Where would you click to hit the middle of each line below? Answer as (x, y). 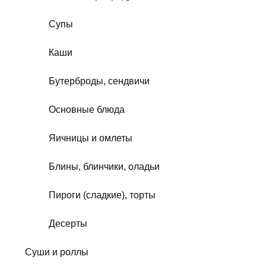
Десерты (68, 223)
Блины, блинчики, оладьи (104, 166)
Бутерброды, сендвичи (99, 81)
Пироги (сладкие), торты (102, 195)
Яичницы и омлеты (91, 138)
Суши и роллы (57, 252)
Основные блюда (87, 109)
